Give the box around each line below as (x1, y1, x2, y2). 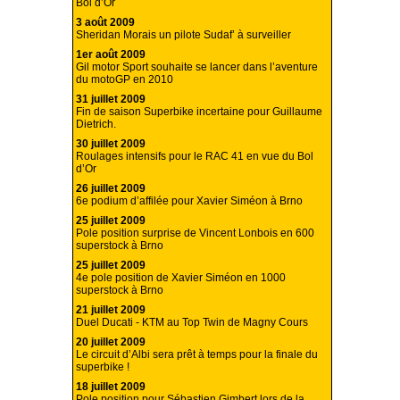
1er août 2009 (76, 48, 146, 62)
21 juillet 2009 (76, 304, 146, 317)
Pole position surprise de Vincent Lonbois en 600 (76, 227, 314, 240)
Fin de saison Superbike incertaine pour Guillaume (76, 105, 322, 119)
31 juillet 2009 (76, 93, 146, 106)
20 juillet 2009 (76, 336, 146, 349)
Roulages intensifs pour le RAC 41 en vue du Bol (76, 150, 313, 163)
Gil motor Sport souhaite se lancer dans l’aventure (76, 61, 318, 74)
